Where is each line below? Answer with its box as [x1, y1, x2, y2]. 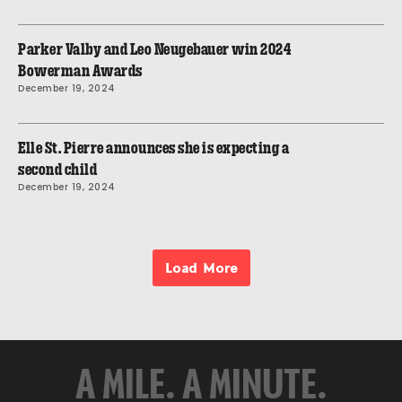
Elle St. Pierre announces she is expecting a [18, 139, 289, 156]
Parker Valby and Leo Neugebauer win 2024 [18, 40, 291, 57]
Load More [164, 258, 238, 275]
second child [18, 161, 97, 178]
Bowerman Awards [18, 62, 143, 79]
